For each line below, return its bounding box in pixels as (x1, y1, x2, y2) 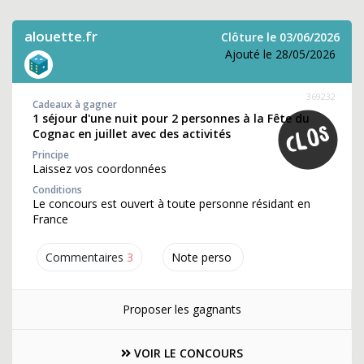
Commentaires (45, 249, 123, 265)
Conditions (32, 183, 82, 197)
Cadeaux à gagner (32, 97, 117, 111)
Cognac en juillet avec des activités (32, 126, 231, 141)
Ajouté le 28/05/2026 (225, 46, 336, 62)
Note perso (171, 249, 232, 265)
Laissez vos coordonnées (32, 161, 167, 176)
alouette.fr (24, 27, 97, 45)
